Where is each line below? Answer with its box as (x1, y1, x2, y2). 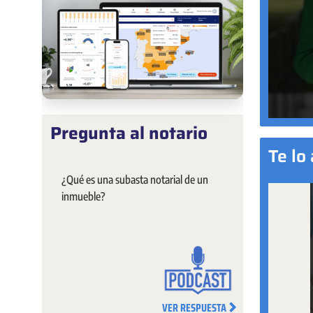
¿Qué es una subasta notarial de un (61, 173, 208, 187)
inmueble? (61, 189, 105, 204)
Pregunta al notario (50, 119, 208, 147)
